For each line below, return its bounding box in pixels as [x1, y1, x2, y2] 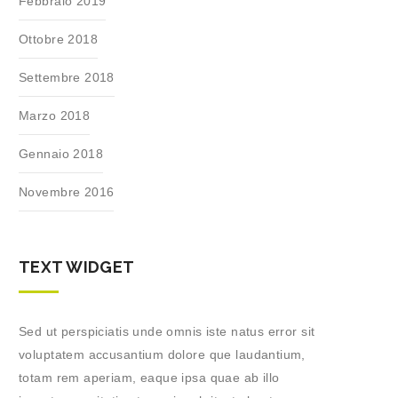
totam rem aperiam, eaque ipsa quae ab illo [19, 370, 280, 385]
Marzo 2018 [19, 108, 91, 123]
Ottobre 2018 [19, 32, 99, 46]
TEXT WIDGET [19, 258, 135, 276]
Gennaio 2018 [19, 147, 104, 161]
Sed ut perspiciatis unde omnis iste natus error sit [19, 324, 315, 338]
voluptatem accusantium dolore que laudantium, [19, 347, 306, 362]
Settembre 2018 [19, 70, 115, 84]
